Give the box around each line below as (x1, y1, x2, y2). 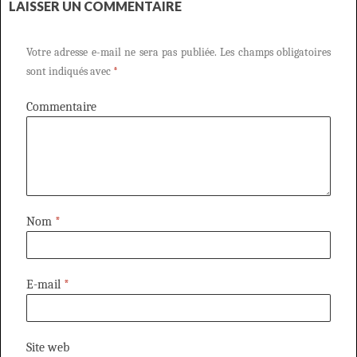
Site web (26, 340, 69, 355)
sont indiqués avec (26, 65, 113, 79)
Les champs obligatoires (216, 45, 331, 60)
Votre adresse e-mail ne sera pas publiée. (26, 45, 217, 60)
